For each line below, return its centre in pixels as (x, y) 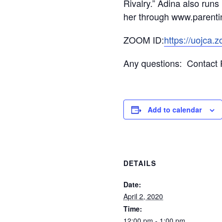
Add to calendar (175, 110)
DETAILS (140, 163)
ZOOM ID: (144, 40)
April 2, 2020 (143, 196)
